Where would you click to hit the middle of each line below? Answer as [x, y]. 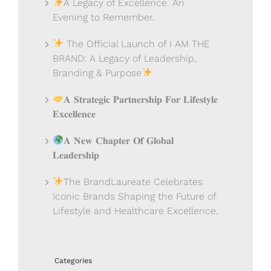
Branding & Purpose [97, 73]
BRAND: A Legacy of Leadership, [125, 58]
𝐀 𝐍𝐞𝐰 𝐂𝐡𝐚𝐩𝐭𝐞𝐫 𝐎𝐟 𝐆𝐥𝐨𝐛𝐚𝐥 [119, 140]
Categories [73, 260]
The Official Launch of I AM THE [137, 44]
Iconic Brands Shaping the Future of [134, 196]
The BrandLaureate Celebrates [133, 181]
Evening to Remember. [104, 17]
